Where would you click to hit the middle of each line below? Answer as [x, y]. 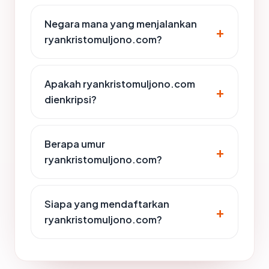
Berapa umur [75, 144]
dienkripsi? [71, 99]
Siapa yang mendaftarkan [107, 204]
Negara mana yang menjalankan [121, 23]
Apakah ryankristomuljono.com [120, 83]
